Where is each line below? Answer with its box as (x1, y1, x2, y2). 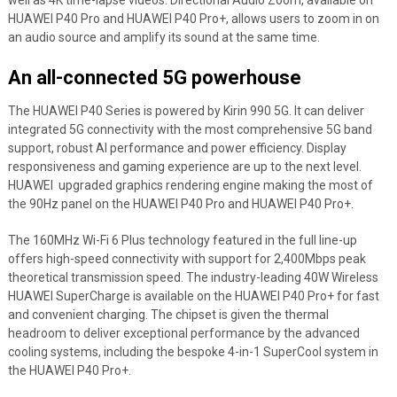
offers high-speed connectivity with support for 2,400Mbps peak (7, 252, 366, 266)
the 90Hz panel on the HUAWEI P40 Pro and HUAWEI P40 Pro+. (7, 197, 354, 211)
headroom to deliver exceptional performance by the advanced (7, 326, 360, 340)
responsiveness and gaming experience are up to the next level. (7, 160, 362, 174)
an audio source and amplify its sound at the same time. (7, 30, 320, 44)
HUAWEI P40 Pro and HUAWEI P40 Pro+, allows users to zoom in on (7, 12, 379, 26)
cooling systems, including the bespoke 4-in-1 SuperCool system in (7, 345, 378, 359)
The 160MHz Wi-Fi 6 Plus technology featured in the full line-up (7, 233, 357, 247)
